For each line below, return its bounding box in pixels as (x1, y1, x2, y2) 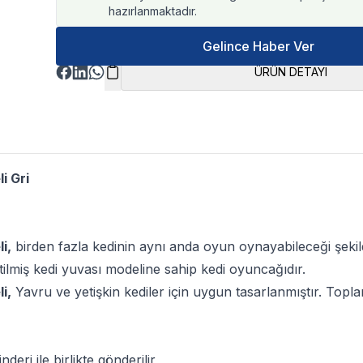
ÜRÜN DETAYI (254, 65, 327, 79)
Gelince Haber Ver (202, 38, 314, 54)
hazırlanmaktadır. (109, 4, 198, 18)
